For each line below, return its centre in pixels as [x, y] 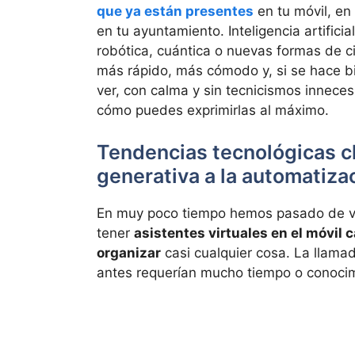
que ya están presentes [175, 11]
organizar [129, 253]
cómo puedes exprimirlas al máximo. [213, 110]
